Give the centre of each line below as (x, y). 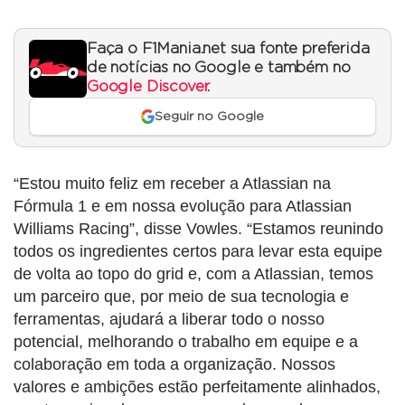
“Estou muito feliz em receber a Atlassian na (172, 184)
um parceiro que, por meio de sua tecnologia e (181, 297)
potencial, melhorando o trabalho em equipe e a (186, 342)
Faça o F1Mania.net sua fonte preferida (228, 48)
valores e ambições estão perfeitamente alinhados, (197, 387)
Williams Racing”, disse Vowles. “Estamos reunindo (198, 229)
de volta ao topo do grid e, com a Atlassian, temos (193, 274)
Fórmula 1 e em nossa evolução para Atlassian (183, 207)
